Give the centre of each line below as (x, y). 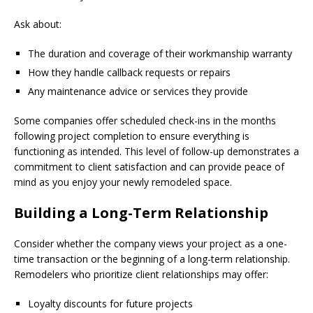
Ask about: (38, 24)
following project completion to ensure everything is (132, 136)
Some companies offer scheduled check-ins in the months (145, 120)
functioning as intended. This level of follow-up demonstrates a (156, 151)
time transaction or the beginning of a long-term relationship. (152, 259)
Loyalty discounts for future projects (110, 303)
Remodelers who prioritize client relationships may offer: (141, 274)
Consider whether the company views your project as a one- (151, 243)
